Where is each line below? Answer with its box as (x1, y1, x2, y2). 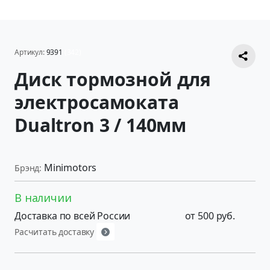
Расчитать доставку (14, 225, 96, 237)
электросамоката (14, 90, 179, 115)
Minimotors (43, 160, 97, 174)
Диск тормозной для (14, 67, 212, 92)
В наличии (14, 190, 72, 205)
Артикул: (14, 47, 45, 58)
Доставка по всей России (14, 209, 131, 222)
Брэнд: (14, 162, 42, 174)
